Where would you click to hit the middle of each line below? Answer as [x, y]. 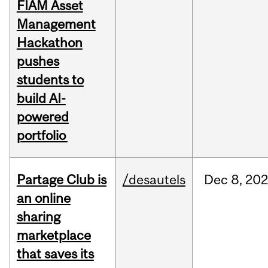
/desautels [154, 180]
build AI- [41, 98]
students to [50, 80]
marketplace [54, 235]
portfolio [42, 135]
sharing [38, 217]
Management [56, 24]
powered [42, 117]
